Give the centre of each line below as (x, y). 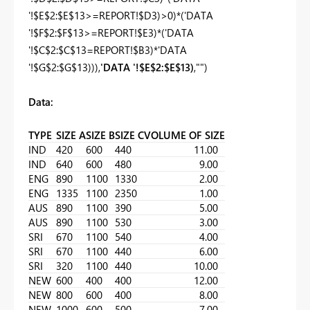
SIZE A (71, 135)
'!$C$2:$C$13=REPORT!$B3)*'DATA (108, 49)
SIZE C (129, 135)
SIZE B (100, 135)
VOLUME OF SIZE (184, 135)
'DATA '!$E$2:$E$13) (147, 67)
